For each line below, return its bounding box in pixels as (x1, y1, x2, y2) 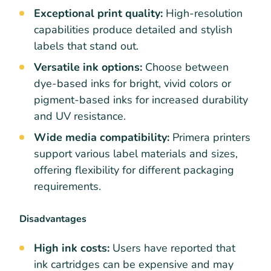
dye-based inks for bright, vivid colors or (34, 76, 231, 91)
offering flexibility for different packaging (34, 163, 234, 178)
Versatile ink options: (34, 60, 145, 75)
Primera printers (172, 130, 250, 145)
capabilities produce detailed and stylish (34, 22, 232, 38)
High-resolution (166, 6, 243, 21)
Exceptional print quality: (34, 6, 166, 21)
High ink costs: (34, 240, 109, 255)
